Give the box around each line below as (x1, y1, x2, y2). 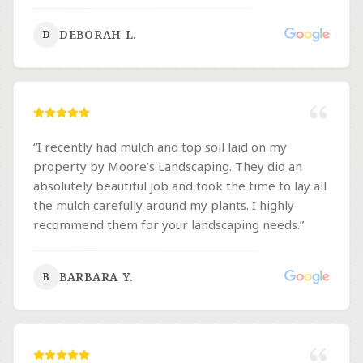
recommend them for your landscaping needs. (33, 216, 300, 233)
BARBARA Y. (59, 269, 134, 284)
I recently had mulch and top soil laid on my (37, 139, 287, 155)
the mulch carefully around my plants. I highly (33, 197, 294, 213)
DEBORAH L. (59, 27, 137, 42)
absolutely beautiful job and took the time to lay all (33, 177, 327, 194)
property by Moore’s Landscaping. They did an (33, 158, 302, 174)
